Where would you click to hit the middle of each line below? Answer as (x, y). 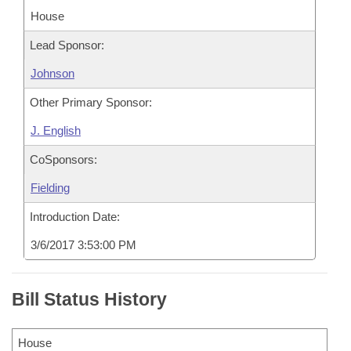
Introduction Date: (75, 217)
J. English (56, 130)
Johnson (52, 73)
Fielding (50, 188)
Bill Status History (89, 299)
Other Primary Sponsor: (91, 102)
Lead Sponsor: (67, 45)
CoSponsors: (63, 159)
